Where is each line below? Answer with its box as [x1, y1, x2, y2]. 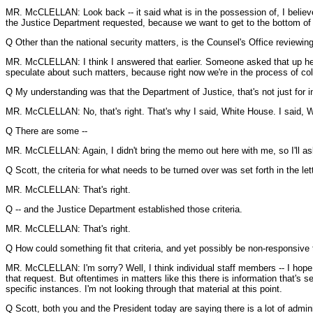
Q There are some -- [6, 126, 87, 136]
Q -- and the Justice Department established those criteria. [6, 204, 242, 214]
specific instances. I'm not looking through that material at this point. [6, 284, 282, 294]
